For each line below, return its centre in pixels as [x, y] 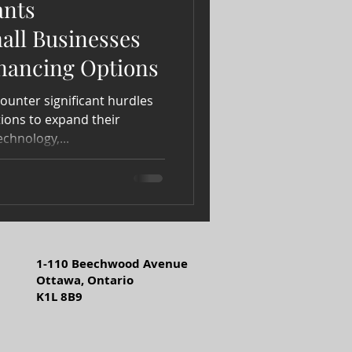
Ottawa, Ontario [85, 280]
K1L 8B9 [59, 296]
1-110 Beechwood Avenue [112, 263]
